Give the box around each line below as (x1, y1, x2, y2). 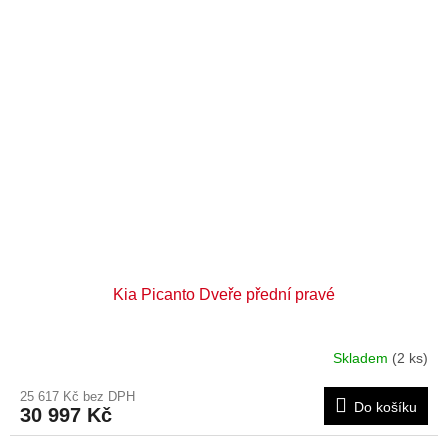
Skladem (333, 349, 392, 366)
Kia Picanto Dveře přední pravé (113, 286, 335, 303)
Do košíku (354, 399, 417, 415)
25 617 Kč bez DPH (20, 389, 135, 404)
